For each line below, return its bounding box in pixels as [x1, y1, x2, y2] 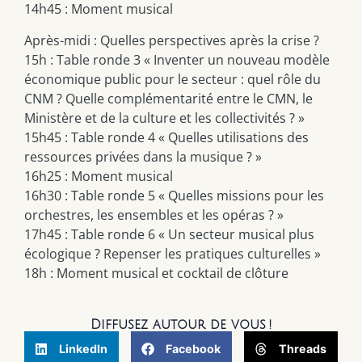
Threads [278, 342, 326, 356]
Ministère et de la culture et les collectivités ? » [24, 108, 305, 127]
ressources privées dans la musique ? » [24, 147, 262, 166]
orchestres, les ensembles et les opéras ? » [24, 205, 284, 224]
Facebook [165, 342, 221, 356]
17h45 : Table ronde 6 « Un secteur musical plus [24, 225, 314, 243]
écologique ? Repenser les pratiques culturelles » [24, 244, 321, 263]
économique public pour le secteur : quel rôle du [24, 69, 321, 88]
